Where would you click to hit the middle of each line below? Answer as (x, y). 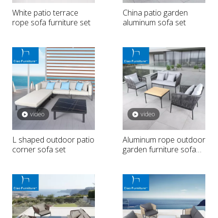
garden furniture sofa (159, 149)
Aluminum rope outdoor (164, 140)
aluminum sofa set (154, 22)
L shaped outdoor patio (53, 140)
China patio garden (155, 13)
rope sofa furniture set (51, 22)
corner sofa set (39, 149)
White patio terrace (45, 13)
